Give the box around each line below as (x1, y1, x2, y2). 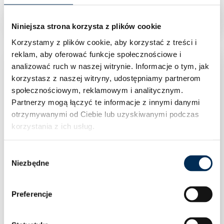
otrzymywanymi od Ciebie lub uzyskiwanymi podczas (11, 109, 199, 118)
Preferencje (11, 189, 52, 198)
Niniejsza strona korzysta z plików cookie (11, 21, 161, 30)
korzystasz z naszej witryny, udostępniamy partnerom (11, 73, 201, 82)
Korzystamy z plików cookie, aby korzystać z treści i (11, 37, 196, 46)
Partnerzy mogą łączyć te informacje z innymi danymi (11, 97, 200, 106)
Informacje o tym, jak (135, 61, 209, 70)
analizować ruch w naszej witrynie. (11, 61, 135, 70)
